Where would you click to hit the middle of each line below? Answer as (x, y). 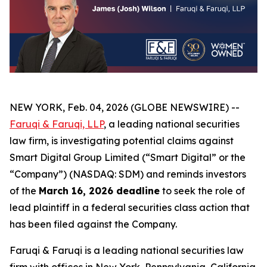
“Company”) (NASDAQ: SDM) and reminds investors (128, 174)
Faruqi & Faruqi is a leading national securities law (127, 251)
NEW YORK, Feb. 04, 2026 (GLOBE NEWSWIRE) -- (125, 108)
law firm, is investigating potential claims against (122, 141)
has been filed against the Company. (93, 224)
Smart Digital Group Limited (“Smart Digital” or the (128, 158)
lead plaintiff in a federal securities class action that (130, 208)
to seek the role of (202, 191)
